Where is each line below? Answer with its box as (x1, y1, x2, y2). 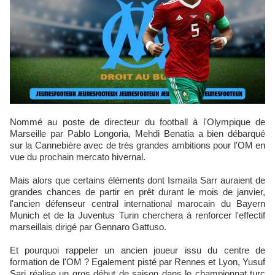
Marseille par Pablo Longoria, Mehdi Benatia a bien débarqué (10, 128, 265, 139)
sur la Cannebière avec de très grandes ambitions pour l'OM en (10, 140, 265, 150)
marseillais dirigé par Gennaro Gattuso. (10, 222, 166, 232)
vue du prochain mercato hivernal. (10, 152, 145, 162)
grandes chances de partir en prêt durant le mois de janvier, (10, 187, 265, 197)
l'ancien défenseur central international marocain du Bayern (10, 198, 265, 209)
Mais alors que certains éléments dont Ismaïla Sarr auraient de (10, 175, 265, 185)
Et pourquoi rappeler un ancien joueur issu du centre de (10, 245, 265, 255)
